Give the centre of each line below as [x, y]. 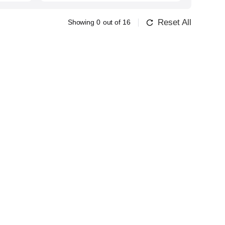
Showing [81, 22]
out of [112, 22]
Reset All [174, 22]
